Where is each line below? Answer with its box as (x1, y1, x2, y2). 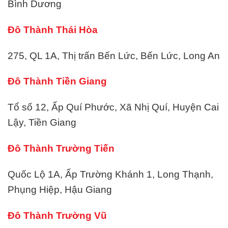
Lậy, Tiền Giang (8, 117, 76, 128)
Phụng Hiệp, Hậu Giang (8, 184, 112, 195)
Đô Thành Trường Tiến (8, 142, 115, 154)
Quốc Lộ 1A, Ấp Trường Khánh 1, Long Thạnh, (8, 168, 213, 180)
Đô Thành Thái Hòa (8, 24, 98, 35)
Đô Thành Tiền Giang (8, 76, 107, 87)
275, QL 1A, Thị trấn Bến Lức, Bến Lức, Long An (8, 50, 220, 61)
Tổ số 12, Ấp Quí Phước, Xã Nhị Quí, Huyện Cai (8, 102, 219, 113)
